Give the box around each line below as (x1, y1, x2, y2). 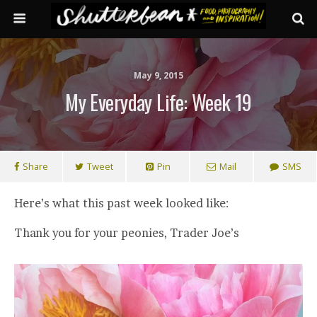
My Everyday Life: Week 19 (65, 87, 252, 117)
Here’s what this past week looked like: (14, 196, 229, 210)
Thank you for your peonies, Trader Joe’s (14, 226, 239, 240)
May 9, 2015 (134, 69, 183, 81)
